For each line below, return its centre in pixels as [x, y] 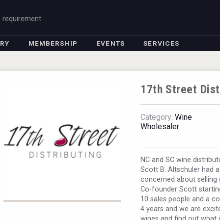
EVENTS [110, 43]
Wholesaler [160, 126]
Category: [157, 117]
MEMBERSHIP [53, 43]
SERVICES [162, 43]
